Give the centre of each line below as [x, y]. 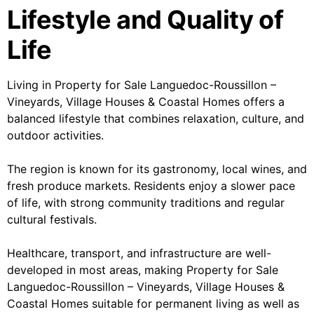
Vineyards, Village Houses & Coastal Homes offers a [146, 102]
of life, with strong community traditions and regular [146, 203]
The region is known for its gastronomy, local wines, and [157, 169]
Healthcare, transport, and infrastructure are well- [139, 253]
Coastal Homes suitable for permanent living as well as [153, 304]
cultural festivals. [52, 220]
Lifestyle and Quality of [145, 20]
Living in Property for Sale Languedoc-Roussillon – [142, 85]
